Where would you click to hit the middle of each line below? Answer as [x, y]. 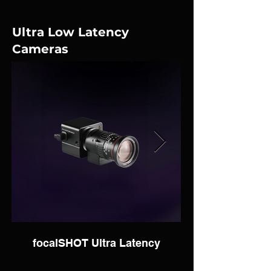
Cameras [40, 49]
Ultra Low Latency [70, 32]
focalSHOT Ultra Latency [96, 243]
